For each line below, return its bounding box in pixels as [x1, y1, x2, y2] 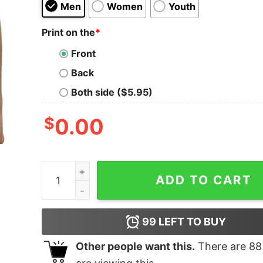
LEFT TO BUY [156, 215, 227, 228]
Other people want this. [75, 240, 195, 253]
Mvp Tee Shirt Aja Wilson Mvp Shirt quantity [41, 163, 244, 175]
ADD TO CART [155, 173, 252, 188]
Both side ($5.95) [70, 86, 153, 99]
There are [194, 240, 249, 253]
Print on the [41, 26, 95, 38]
